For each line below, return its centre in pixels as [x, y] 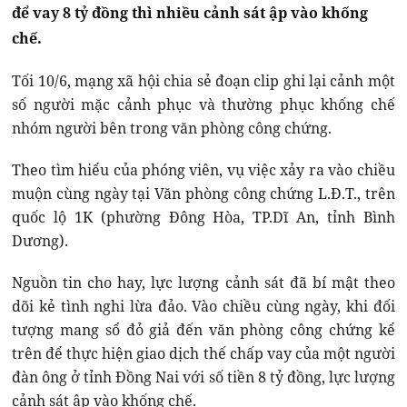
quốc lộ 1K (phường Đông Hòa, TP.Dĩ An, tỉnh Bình [203, 218]
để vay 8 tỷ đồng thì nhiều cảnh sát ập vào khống [190, 13]
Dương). [40, 241]
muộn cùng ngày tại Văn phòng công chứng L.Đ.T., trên [203, 194]
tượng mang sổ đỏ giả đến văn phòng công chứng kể [203, 330]
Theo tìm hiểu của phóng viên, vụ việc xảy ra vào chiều [203, 170]
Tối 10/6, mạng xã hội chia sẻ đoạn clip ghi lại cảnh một [203, 81]
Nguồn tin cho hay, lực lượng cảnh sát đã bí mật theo [203, 283]
